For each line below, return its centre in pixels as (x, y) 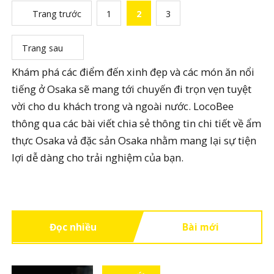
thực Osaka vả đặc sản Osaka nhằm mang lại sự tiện (134, 140)
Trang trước (57, 14)
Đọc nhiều (73, 227)
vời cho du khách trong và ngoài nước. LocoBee (123, 106)
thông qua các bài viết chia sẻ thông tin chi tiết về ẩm (137, 123)
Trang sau (43, 48)
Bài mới (201, 227)
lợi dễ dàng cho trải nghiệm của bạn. (98, 157)
